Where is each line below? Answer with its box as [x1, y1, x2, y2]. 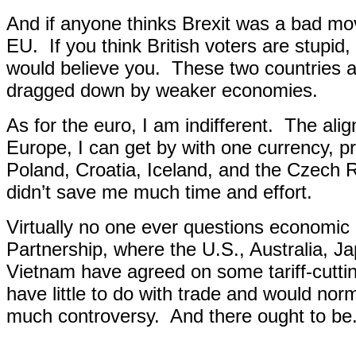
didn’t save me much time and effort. [6, 181, 312, 203]
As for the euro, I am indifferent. [6, 114, 273, 136]
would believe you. [6, 57, 161, 79]
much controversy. [6, 305, 160, 327]
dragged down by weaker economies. [6, 79, 318, 101]
